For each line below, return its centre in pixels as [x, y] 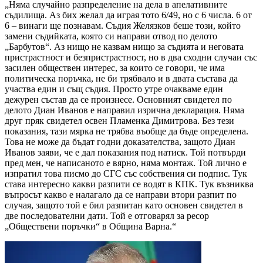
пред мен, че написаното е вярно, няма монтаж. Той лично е [126, 163]
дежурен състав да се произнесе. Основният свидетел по [118, 99]
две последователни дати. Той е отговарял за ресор [107, 215]
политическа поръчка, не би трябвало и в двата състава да [121, 78]
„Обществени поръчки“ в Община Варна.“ [90, 226]
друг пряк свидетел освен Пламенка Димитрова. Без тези [119, 120]
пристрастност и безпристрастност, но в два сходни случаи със [131, 57]
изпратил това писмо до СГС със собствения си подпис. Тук [126, 173]
